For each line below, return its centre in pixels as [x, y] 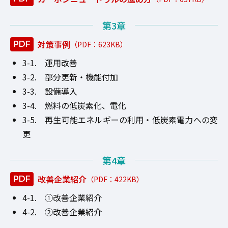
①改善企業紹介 [73, 197]
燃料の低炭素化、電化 [85, 105]
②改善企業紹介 [73, 211]
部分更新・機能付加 [81, 77]
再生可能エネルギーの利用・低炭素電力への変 [131, 119]
